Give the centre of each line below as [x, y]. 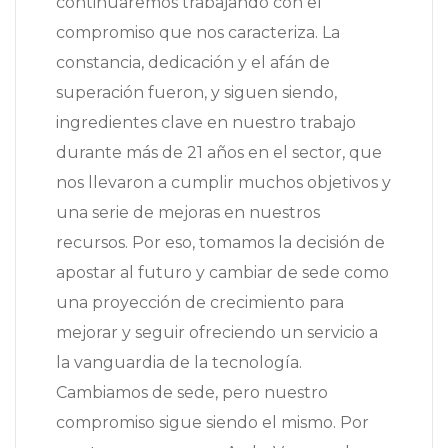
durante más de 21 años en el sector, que [219, 153]
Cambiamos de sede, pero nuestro [192, 393]
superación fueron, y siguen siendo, [196, 93]
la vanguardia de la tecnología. [179, 363]
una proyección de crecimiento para [200, 303]
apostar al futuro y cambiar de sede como [222, 273]
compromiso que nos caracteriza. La [198, 33]
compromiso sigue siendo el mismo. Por [212, 423]
